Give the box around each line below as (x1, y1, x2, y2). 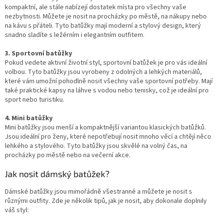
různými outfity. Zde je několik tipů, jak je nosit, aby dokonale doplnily (5, 196, 207, 206)
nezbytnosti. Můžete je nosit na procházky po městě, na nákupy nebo (5, 11, 207, 21)
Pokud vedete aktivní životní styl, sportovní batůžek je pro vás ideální (5, 57, 207, 68)
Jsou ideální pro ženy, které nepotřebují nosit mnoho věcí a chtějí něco (5, 131, 211, 142)
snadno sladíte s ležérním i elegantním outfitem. (5, 30, 145, 40)
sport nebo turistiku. (5, 94, 64, 105)
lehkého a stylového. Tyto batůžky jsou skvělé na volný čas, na (5, 141, 187, 151)
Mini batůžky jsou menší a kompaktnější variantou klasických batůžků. (5, 122, 206, 132)
